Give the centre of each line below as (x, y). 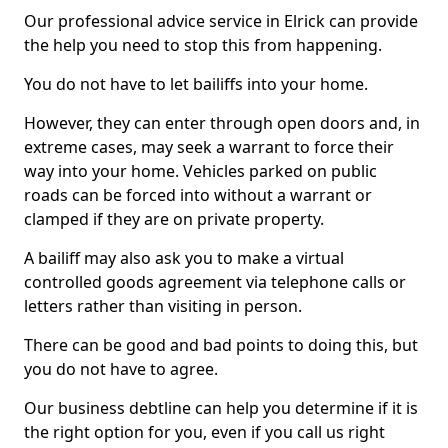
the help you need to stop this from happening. (203, 45)
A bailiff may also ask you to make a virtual (184, 258)
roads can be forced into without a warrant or (198, 195)
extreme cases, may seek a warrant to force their (209, 147)
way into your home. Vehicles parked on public (200, 171)
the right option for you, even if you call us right (204, 432)
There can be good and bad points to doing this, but (221, 345)
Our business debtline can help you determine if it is (221, 408)
